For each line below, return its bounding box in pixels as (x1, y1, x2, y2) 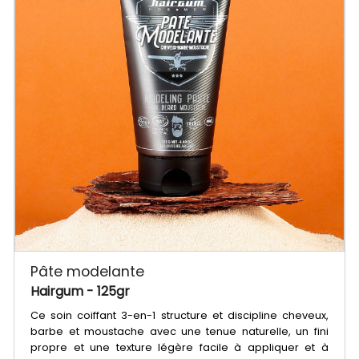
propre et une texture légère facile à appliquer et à (30, 340, 329, 354)
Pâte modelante (30, 261, 145, 281)
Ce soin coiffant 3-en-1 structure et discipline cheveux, (30, 308, 329, 322)
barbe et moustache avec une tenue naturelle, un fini (30, 324, 329, 338)
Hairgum (30, 281, 87, 301)
